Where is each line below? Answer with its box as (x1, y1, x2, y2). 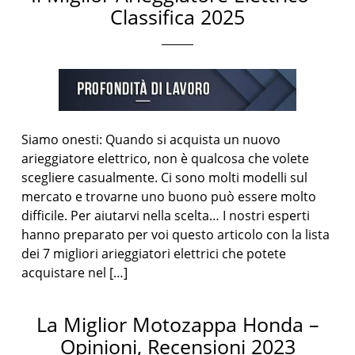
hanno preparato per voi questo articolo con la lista (21, 226, 330, 243)
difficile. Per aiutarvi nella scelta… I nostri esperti (21, 207, 311, 224)
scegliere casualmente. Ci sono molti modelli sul (21, 169, 308, 186)
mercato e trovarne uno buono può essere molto (21, 188, 317, 205)
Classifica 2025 (110, 3, 245, 30)
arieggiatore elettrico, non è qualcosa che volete (21, 150, 310, 167)
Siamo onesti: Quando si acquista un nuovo (21, 131, 281, 148)
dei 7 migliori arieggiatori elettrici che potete (21, 245, 287, 262)
